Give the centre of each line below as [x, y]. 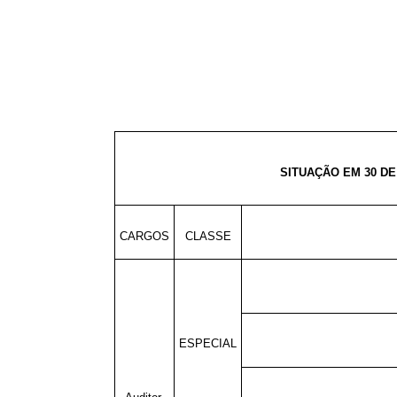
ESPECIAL [208, 343]
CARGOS [144, 236]
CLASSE [208, 236]
